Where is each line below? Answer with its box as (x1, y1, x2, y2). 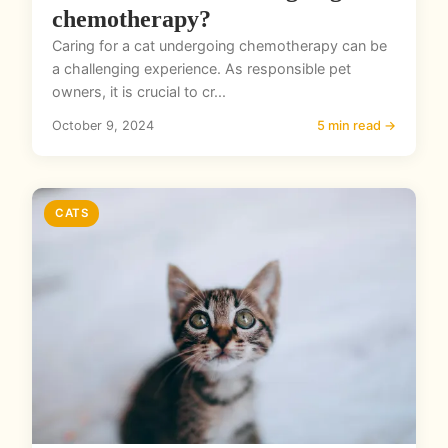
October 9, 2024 (52, 117, 154, 133)
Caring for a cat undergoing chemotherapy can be (52, 36, 387, 54)
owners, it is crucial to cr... (52, 82, 226, 100)
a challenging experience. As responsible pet (52, 59, 351, 77)
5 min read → (317, 117, 396, 133)
